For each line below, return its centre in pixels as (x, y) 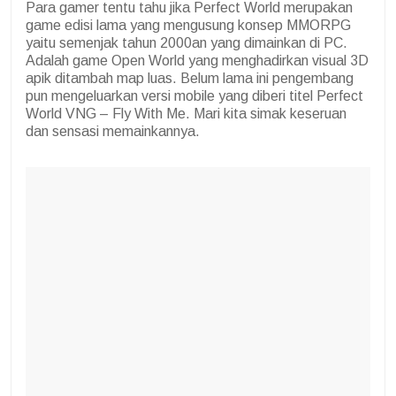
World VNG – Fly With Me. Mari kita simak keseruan (186, 113)
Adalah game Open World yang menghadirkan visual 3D (197, 60)
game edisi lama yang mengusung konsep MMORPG (188, 25)
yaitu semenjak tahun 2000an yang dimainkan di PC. (187, 42)
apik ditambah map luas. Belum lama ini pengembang (190, 78)
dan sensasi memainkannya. (113, 131)
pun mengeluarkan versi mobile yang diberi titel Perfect (194, 95)
